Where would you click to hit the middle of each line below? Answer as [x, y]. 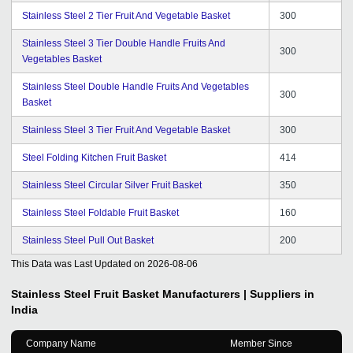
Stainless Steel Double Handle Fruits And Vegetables [136, 86]
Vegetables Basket [62, 59]
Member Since [261, 343]
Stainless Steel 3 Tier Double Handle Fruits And [124, 43]
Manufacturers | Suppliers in [238, 294]
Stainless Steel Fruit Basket [85, 294]
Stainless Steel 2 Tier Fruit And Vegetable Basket [126, 15]
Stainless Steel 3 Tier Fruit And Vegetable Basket [126, 130]
